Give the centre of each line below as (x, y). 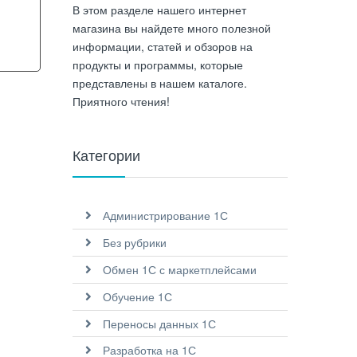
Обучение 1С (137, 296)
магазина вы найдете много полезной (172, 27)
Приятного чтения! (121, 101)
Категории (106, 155)
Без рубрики (134, 243)
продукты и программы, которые (158, 64)
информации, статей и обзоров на (163, 46)
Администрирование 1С (165, 216)
